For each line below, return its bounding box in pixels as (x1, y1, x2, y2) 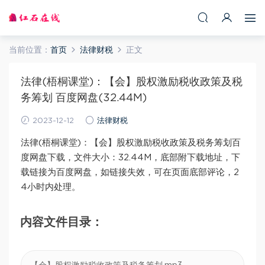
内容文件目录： (20, 216, 103, 228)
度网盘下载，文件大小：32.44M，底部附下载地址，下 (21, 153, 240, 162)
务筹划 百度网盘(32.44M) (21, 93, 147, 104)
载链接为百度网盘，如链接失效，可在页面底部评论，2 (21, 168, 239, 177)
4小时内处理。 (21, 183, 80, 192)
